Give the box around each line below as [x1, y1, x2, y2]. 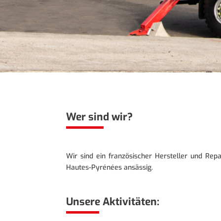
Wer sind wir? [66, 110, 133, 124]
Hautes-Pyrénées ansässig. [66, 163, 153, 173]
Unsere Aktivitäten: [66, 195, 160, 209]
